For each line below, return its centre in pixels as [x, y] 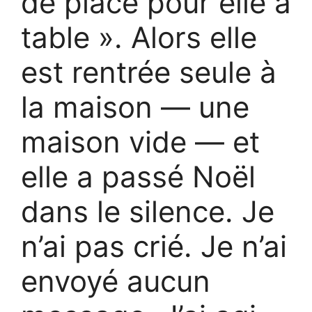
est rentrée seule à [149, 72]
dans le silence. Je [148, 211]
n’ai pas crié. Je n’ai [154, 246]
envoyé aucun [116, 281]
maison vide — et [140, 142]
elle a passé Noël [138, 177]
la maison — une [135, 107]
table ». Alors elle [139, 37]
